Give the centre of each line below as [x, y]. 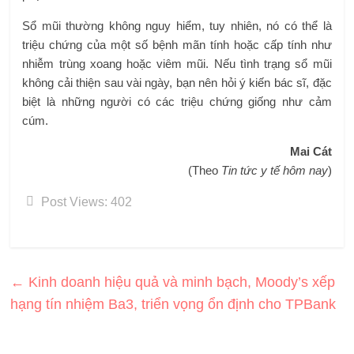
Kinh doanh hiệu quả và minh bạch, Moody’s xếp [180, 282]
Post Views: [75, 202]
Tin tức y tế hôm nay [274, 171]
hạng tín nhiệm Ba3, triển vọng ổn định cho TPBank [173, 305]
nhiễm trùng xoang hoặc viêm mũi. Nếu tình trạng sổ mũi [177, 64]
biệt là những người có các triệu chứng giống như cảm [177, 102]
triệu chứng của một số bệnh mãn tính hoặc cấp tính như [177, 45]
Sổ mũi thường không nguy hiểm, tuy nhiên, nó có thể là [177, 26]
